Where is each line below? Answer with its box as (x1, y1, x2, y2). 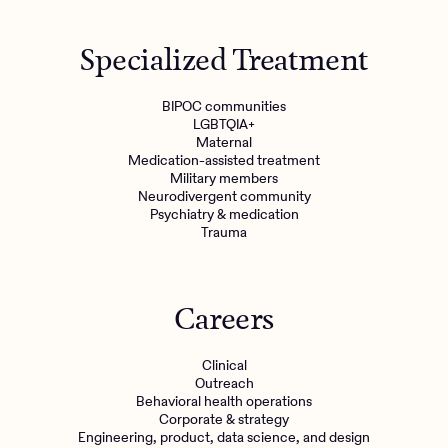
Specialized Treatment (80, 40, 368, 79)
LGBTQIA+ (193, 113, 255, 134)
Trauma (201, 221, 247, 242)
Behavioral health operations (136, 390, 312, 411)
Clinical (201, 354, 247, 375)
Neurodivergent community (137, 185, 311, 206)
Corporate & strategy (159, 408, 289, 429)
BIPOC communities (162, 95, 286, 116)
